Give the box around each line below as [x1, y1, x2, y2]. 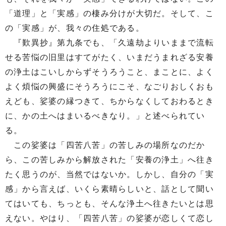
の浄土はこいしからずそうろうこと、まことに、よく [5, 68, 214, 76]
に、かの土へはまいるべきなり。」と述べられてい [5, 111, 205, 120]
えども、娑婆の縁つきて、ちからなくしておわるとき [5, 97, 214, 105]
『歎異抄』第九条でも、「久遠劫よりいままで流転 [5, 38, 214, 47]
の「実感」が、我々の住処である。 [5, 24, 144, 32]
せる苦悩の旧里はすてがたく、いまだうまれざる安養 [5, 53, 214, 62]
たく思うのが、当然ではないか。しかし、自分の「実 [5, 170, 214, 179]
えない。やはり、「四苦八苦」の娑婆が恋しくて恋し [5, 214, 214, 222]
